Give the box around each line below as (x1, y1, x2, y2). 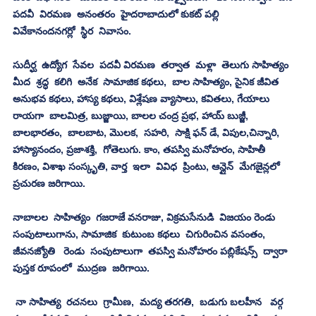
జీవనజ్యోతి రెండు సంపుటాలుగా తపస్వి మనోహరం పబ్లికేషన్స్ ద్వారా (13, 245, 293, 257)
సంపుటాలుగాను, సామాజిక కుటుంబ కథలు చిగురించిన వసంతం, (13, 228, 271, 240)
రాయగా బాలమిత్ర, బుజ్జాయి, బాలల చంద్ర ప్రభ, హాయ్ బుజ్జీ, (13, 109, 251, 121)
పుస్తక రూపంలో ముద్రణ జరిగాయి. (13, 262, 150, 274)
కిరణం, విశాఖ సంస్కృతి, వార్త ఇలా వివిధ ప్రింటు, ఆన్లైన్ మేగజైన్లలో (13, 160, 282, 172)
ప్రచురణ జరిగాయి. (13, 177, 85, 189)
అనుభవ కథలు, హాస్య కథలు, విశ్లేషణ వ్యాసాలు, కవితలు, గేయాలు (13, 92, 272, 104)
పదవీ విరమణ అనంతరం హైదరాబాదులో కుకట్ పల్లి (13, 8, 219, 20)
